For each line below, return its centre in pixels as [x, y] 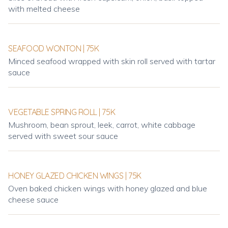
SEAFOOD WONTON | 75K [54, 48]
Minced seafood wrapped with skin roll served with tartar [112, 61]
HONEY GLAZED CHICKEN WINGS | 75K [75, 176]
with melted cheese [44, 9]
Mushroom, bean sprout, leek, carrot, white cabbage [102, 125]
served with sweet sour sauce [63, 136]
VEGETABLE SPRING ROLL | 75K [62, 112]
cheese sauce [33, 199]
